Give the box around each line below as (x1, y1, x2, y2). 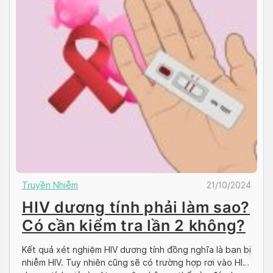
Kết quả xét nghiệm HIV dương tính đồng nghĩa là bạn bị (22, 244, 251, 255)
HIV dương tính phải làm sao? (22, 197, 250, 216)
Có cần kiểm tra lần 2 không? (22, 216, 246, 235)
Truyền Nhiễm (22, 180, 78, 190)
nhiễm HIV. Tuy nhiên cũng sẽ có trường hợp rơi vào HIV (22, 257, 248, 268)
